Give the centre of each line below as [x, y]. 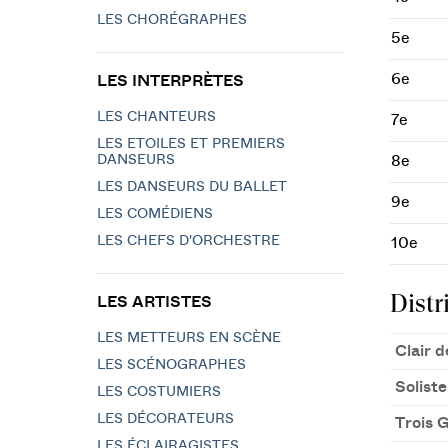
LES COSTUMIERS [159, 392]
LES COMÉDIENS [155, 214]
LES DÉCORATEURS [165, 419]
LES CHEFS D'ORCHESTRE [188, 241]
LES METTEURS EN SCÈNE [189, 338]
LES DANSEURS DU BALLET [192, 187]
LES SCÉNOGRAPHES [171, 365]
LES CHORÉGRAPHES [172, 20]
